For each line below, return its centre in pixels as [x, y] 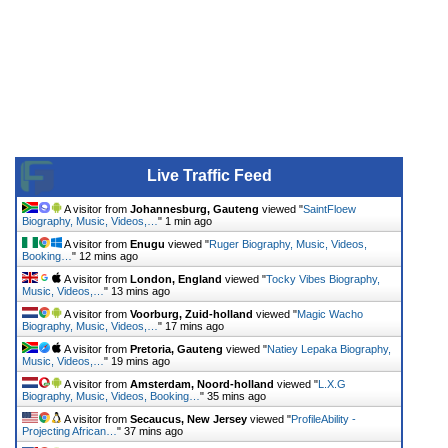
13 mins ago [140, 290]
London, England [176, 278]
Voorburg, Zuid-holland [191, 313]
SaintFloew [329, 208]
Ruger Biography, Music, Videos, [288, 243]
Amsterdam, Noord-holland [202, 383]
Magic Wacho [330, 313]
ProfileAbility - [323, 418]
